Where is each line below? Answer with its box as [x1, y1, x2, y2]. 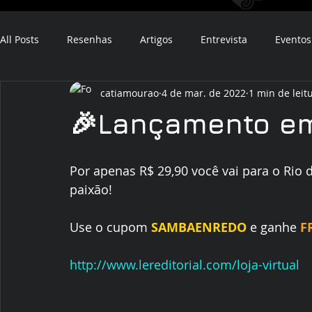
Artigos [140, 32, 173, 46]
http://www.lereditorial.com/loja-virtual [70, 256, 299, 273]
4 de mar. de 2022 [162, 86, 246, 100]
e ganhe [247, 219, 300, 235]
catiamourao [100, 86, 159, 100]
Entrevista [201, 32, 247, 46]
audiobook [84, 88, 132, 102]
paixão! [70, 181, 116, 198]
